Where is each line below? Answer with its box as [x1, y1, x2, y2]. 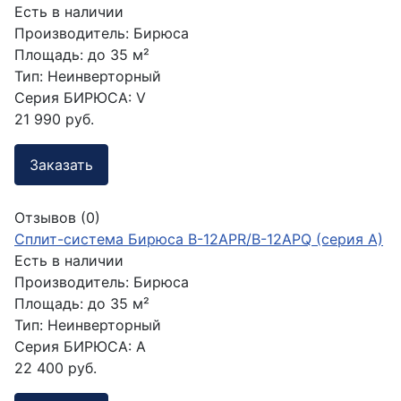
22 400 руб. [14, 358, 97, 377]
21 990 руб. [14, 110, 94, 129]
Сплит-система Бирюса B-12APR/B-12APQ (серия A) [14, 229, 383, 248]
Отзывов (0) [14, 208, 100, 226]
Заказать [30, 155, 93, 174]
